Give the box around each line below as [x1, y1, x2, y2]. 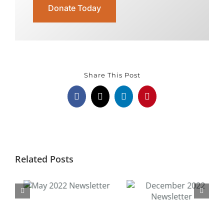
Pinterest [146, 95, 178, 105]
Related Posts [15, 153, 73, 165]
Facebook [76, 95, 111, 105]
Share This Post [83, 70, 140, 79]
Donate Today [47, 2, 101, 13]
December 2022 [45, 201, 104, 210]
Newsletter [54, 211, 95, 219]
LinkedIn [123, 95, 156, 105]
